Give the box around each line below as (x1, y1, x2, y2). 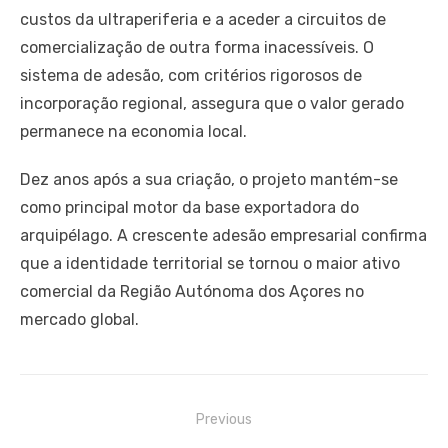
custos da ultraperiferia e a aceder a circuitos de (20, 10, 386, 29)
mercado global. (20, 310, 139, 329)
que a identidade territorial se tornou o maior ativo (20, 254, 400, 273)
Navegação (19, 405, 142, 433)
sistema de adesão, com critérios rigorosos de (20, 66, 362, 85)
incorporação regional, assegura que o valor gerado (20, 94, 404, 113)
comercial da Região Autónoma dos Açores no (20, 282, 364, 301)
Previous (196, 411, 252, 428)
